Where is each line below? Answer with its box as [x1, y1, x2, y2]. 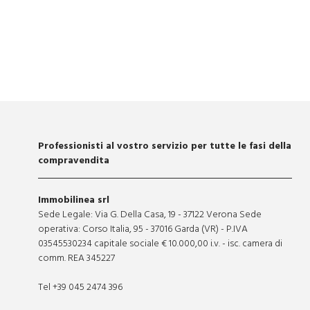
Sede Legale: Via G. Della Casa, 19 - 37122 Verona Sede [38, 208, 262, 221]
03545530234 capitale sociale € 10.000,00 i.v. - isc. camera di [38, 237, 282, 250]
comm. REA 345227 [38, 251, 115, 265]
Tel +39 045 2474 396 [38, 280, 122, 294]
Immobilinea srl [38, 193, 109, 207]
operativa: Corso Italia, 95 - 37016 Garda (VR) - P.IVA [38, 222, 248, 236]
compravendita [38, 154, 109, 167]
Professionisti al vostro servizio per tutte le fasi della [38, 139, 291, 153]
